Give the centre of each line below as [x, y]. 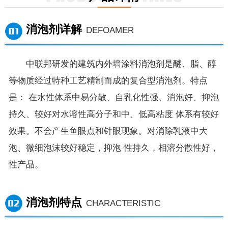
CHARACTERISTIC [123, 203]
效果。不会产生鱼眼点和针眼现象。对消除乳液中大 [108, 131]
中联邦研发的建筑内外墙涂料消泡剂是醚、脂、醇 [113, 64]
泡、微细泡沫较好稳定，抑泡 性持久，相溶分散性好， [114, 148]
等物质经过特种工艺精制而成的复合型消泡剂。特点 [108, 81]
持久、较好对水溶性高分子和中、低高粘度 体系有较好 [114, 115]
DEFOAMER [110, 31]
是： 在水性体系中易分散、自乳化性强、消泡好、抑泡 [114, 98]
